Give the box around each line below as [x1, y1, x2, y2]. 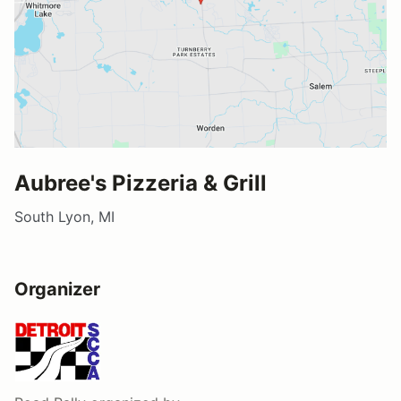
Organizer [14, 277, 100, 300]
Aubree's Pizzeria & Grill [14, 169, 267, 196]
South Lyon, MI [14, 207, 115, 226]
